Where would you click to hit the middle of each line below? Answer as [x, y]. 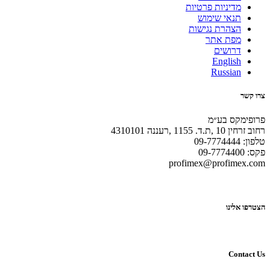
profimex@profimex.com [217, 163]
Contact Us [247, 254]
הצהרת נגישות [215, 29]
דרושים [228, 51]
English [227, 61]
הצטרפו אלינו [246, 207]
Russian [226, 72]
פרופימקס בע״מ [237, 119]
